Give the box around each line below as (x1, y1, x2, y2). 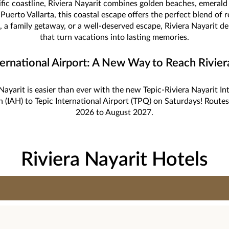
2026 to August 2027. (76, 108, 153, 117)
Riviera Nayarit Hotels (21, 150, 208, 169)
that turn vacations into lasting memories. (40, 33, 189, 41)
